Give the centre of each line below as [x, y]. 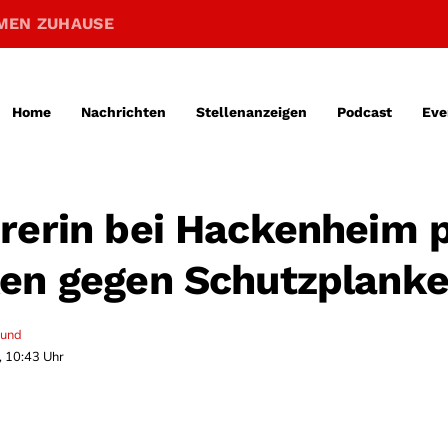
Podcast [364, 111]
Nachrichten [123, 111]
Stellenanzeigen [251, 111]
